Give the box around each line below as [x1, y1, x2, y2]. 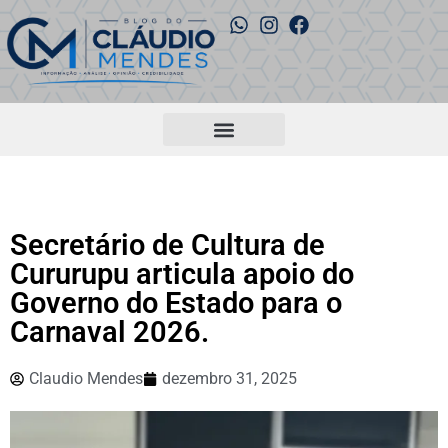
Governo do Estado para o [10, 286, 342, 321]
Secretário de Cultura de [10, 228, 325, 263]
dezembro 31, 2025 [162, 369, 297, 389]
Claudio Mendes [29, 369, 143, 389]
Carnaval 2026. [10, 315, 209, 350]
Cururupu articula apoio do [10, 257, 354, 292]
